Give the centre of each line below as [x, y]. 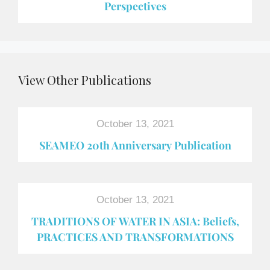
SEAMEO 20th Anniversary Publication [135, 145]
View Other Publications [85, 80]
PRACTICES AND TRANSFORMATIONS [135, 237]
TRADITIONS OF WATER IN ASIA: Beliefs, [135, 221]
